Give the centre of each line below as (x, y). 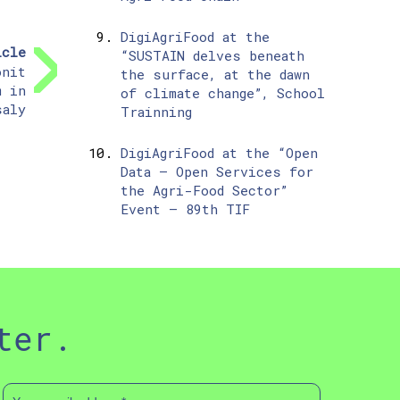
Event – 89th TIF (185, 209)
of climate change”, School (222, 93)
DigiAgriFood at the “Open (219, 153)
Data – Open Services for (217, 172)
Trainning (156, 112)
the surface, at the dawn (215, 75)
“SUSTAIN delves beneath (212, 56)
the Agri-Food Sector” (204, 191)
